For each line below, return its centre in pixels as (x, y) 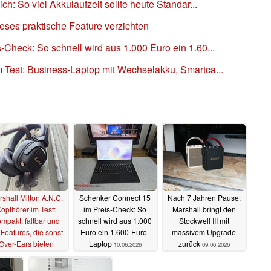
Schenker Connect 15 (115, 198)
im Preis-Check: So (115, 209)
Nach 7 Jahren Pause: (204, 198)
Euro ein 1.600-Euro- (115, 232)
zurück (190, 244)
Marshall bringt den (204, 209)
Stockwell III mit (204, 221)
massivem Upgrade (204, 232)
